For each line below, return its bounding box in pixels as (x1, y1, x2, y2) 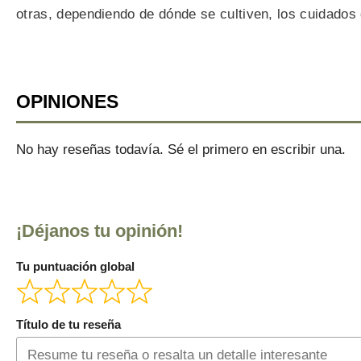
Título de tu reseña (16, 318, 121, 332)
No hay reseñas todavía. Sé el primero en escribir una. (16, 142, 346, 158)
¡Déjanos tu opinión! (16, 220, 183, 241)
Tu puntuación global (16, 259, 135, 273)
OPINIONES (16, 91, 118, 113)
